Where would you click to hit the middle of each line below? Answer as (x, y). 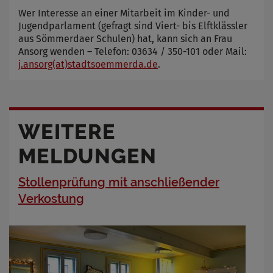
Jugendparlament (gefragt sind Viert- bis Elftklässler (133, 26)
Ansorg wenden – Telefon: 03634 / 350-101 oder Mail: (133, 51)
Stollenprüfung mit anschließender (119, 182)
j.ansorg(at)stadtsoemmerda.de (88, 64)
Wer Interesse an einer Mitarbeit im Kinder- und (124, 13)
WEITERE (67, 131)
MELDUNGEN (88, 156)
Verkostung (51, 198)
